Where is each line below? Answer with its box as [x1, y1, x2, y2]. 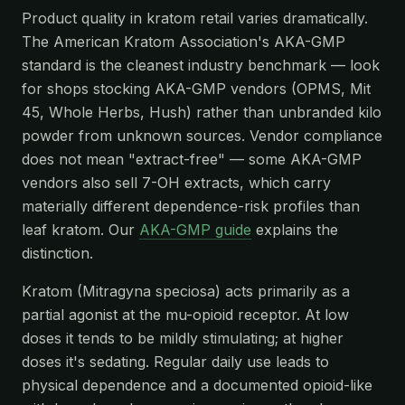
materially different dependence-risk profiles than [22, 197, 360, 215]
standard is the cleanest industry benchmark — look [22, 56, 380, 74]
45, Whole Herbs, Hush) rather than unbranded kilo [22, 103, 381, 121]
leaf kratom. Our [22, 221, 139, 239]
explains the [251, 221, 338, 239]
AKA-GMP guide [139, 221, 251, 239]
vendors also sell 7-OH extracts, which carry [22, 174, 331, 192]
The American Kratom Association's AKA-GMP [22, 33, 345, 51]
